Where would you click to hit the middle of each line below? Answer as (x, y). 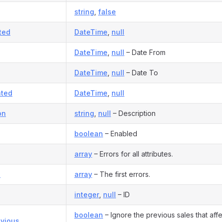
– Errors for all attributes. (133, 154)
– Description (133, 113)
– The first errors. (121, 174)
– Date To (141, 73)
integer (87, 194)
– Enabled (120, 134)
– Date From (145, 52)
